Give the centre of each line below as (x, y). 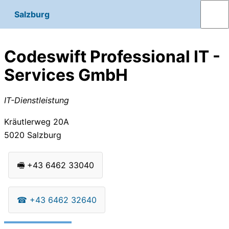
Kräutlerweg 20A (37, 121)
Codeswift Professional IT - (112, 57)
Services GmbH (66, 75)
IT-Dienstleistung (37, 100)
